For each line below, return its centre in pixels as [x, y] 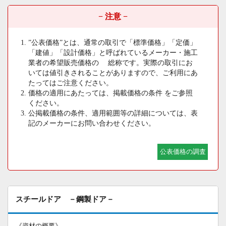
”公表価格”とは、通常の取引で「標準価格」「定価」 [112, 42]
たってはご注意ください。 [71, 83]
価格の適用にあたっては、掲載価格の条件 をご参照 [110, 93]
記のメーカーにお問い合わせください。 [92, 123]
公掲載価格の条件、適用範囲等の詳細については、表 [113, 113]
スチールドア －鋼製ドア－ [65, 199]
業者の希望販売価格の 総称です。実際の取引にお [110, 63]
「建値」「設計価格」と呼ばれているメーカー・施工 [113, 52]
